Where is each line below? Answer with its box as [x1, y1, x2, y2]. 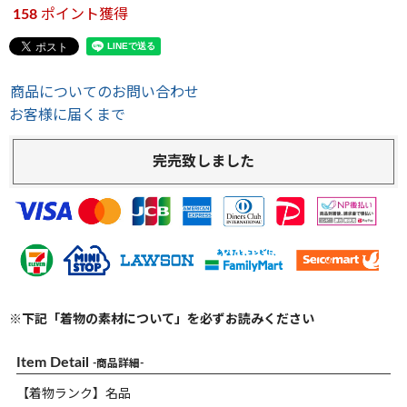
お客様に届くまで [9, 108, 125, 123]
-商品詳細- [93, 357, 144, 369]
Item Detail [16, 354, 93, 370]
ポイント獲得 [41, 7, 128, 22]
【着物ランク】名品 [16, 387, 131, 401]
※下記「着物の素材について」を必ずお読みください [9, 313, 314, 326]
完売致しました [153, 154, 254, 169]
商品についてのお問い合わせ [10, 85, 199, 100]
